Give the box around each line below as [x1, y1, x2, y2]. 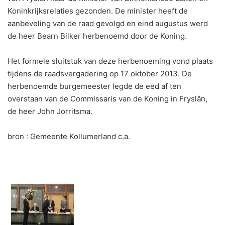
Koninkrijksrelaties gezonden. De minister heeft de [8, 6, 188, 16]
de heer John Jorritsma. [8, 106, 92, 117]
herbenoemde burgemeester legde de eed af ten [8, 81, 181, 91]
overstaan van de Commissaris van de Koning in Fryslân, [8, 94, 207, 104]
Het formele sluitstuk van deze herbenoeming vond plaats [8, 56, 213, 66]
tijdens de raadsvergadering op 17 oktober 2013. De [8, 69, 192, 79]
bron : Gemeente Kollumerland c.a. [8, 132, 130, 142]
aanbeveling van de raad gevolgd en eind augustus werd [8, 19, 208, 29]
